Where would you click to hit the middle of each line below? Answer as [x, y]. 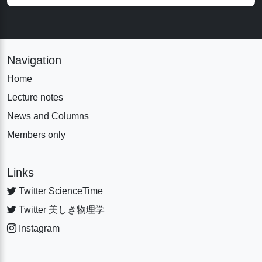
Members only [36, 135]
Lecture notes [35, 98]
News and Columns [48, 116]
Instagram [38, 229]
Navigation [34, 61]
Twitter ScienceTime [60, 191]
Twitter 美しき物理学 [61, 210]
